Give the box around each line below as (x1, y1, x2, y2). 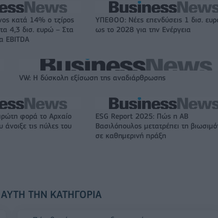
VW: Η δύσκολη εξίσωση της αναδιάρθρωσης (19, 73, 165, 83)
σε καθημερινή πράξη (95, 131, 166, 141)
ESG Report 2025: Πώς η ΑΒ (95, 112, 188, 121)
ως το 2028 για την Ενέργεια (95, 25, 191, 35)
